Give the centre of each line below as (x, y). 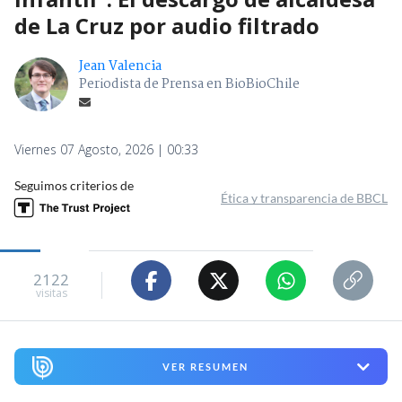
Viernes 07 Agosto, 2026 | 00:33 (106, 150)
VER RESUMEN (205, 367)
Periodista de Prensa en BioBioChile (189, 85)
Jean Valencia (120, 67)
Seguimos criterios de (74, 186)
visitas (51, 293)
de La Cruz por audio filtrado (167, 26)
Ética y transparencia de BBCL (304, 198)
